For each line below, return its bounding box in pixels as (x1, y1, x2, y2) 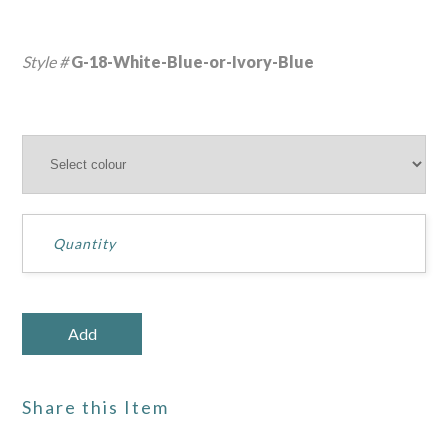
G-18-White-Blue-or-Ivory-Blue (71, 52, 315, 71)
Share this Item (22, 396, 170, 418)
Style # (22, 52, 72, 71)
